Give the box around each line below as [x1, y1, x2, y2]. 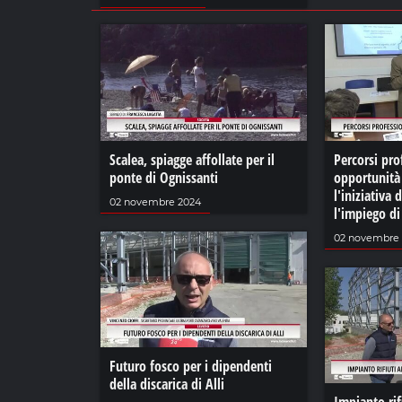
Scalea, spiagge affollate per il [109, 149, 275, 170]
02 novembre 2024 [109, 195, 201, 208]
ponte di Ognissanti [109, 167, 218, 188]
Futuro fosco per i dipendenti [109, 356, 272, 377]
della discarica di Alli [109, 374, 224, 395]
